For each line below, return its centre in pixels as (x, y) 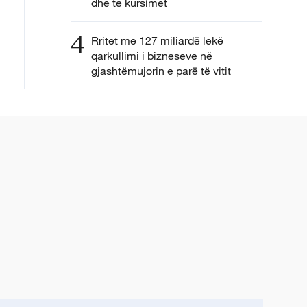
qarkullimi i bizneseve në (152, 55)
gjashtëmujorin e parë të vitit (162, 70)
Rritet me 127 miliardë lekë (157, 40)
